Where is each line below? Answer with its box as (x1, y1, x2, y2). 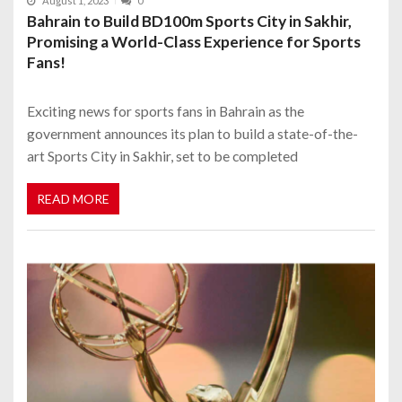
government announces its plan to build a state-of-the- (27, 125, 358, 143)
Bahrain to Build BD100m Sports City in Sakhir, (27, 12, 352, 31)
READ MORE (37, 190, 109, 206)
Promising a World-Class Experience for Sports (27, 32, 361, 52)
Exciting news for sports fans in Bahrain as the (27, 102, 304, 120)
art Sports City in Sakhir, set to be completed (27, 147, 298, 165)
